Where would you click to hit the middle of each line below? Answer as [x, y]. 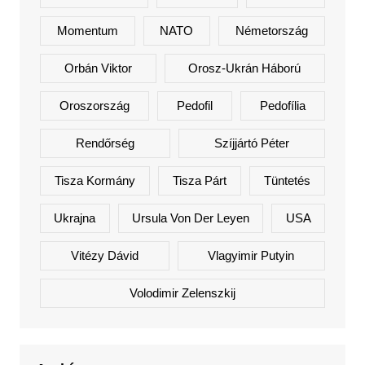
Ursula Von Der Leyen [190, 218]
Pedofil [195, 105]
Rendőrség [105, 143]
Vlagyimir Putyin [251, 255]
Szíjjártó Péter [252, 143]
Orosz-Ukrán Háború [245, 68]
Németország [272, 30]
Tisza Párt [200, 180]
